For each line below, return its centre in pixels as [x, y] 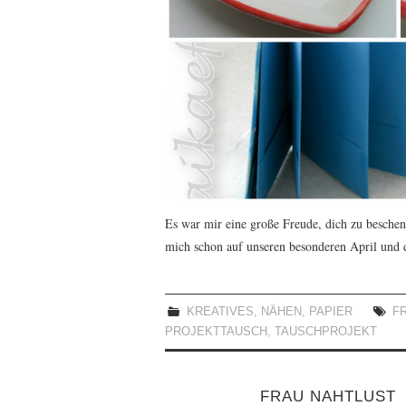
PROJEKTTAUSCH [216, 332]
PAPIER [331, 312]
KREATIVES [221, 312]
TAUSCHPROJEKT [326, 332]
